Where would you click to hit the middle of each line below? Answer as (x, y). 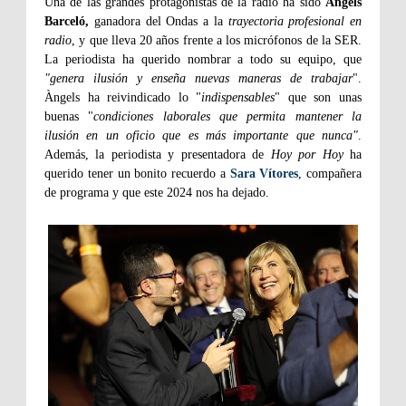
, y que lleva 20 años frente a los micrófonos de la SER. (217, 41)
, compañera (330, 174)
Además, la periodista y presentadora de (158, 155)
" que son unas (319, 98)
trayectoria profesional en (295, 22)
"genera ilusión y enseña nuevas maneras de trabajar (198, 79)
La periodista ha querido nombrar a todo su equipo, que (203, 60)
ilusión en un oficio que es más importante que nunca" (201, 136)
